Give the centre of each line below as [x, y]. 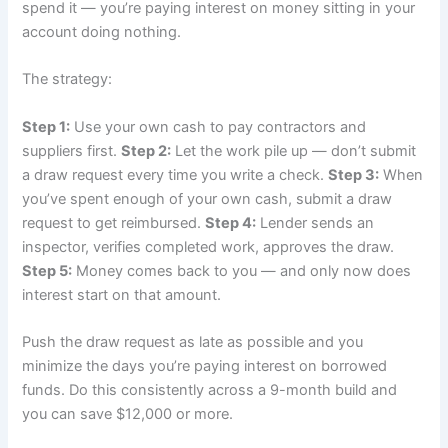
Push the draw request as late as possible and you [193, 342]
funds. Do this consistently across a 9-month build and [210, 390]
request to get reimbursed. [114, 222]
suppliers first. [72, 150]
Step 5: [47, 270]
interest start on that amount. [122, 294]
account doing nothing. [102, 32]
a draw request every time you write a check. [175, 174]
